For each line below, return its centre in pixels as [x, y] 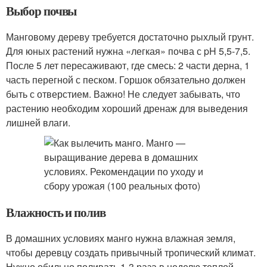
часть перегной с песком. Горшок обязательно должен [126, 80]
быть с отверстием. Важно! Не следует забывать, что [123, 94]
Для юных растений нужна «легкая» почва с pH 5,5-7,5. [128, 51]
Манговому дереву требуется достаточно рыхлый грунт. [130, 37]
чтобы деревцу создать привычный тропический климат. [131, 252]
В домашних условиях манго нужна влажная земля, [121, 238]
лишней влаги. [38, 122]
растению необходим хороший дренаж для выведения [127, 108]
